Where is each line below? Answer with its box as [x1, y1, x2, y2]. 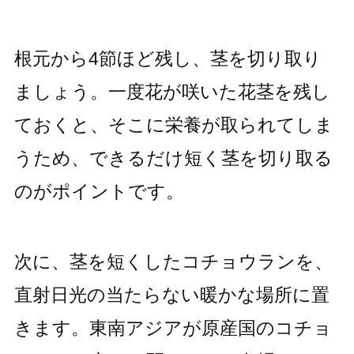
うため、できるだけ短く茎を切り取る [13, 147, 333, 168]
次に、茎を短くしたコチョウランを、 [13, 250, 333, 272]
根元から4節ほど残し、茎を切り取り [13, 47, 322, 69]
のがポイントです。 [13, 180, 184, 201]
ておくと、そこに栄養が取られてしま [13, 114, 333, 135]
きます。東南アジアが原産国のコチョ [13, 317, 332, 338]
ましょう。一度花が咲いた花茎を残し [13, 81, 330, 102]
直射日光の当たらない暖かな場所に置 [13, 284, 330, 305]
